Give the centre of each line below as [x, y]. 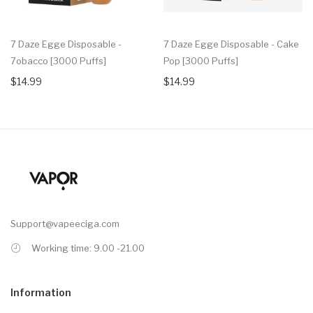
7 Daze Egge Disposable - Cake [231, 44]
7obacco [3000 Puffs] [58, 60]
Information [41, 292]
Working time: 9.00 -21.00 [88, 248]
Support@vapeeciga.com [65, 223]
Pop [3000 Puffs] [201, 60]
